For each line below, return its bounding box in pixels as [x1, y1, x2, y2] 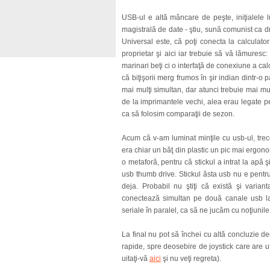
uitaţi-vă [122, 254, 149, 263]
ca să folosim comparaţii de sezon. [122, 110, 234, 118]
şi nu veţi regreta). [161, 254, 221, 263]
